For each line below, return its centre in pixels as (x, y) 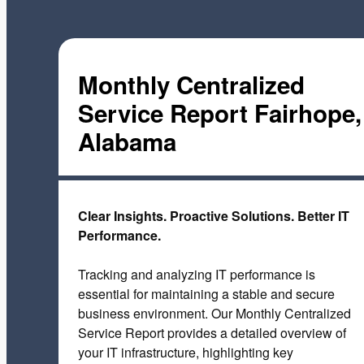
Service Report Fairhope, (220, 113)
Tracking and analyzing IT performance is (197, 275)
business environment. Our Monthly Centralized (214, 314)
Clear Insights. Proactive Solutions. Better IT (214, 216)
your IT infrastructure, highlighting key (186, 353)
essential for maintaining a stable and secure (206, 294)
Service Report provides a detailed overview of (212, 333)
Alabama (127, 141)
